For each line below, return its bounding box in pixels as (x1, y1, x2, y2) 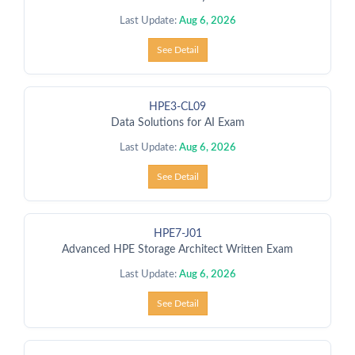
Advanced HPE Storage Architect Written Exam (62, 244, 293, 255)
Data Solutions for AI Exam (110, 117, 245, 128)
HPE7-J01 (153, 228, 202, 239)
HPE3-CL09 (149, 101, 206, 113)
